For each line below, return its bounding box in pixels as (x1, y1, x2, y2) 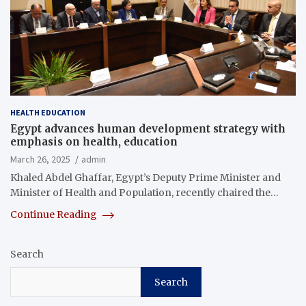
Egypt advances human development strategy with (10, 122, 286, 136)
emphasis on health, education (10, 135, 178, 149)
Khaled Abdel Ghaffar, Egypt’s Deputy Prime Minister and (10, 171, 281, 184)
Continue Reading (10, 208, 99, 221)
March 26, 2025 (10, 153, 70, 166)
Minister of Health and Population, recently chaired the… (10, 186, 279, 199)
